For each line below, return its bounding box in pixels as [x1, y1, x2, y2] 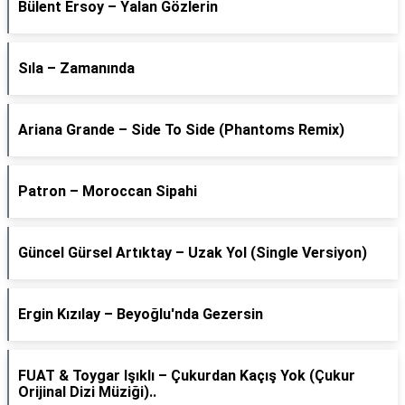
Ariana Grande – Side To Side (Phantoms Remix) [18, 121, 344, 138]
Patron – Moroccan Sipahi [18, 183, 197, 200]
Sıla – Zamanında [18, 60, 135, 77]
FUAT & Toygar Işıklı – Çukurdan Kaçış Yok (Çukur [18, 367, 355, 384]
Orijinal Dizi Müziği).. [18, 383, 156, 400]
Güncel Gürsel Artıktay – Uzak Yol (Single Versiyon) [18, 244, 367, 261]
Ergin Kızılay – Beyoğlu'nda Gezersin [18, 306, 263, 323]
